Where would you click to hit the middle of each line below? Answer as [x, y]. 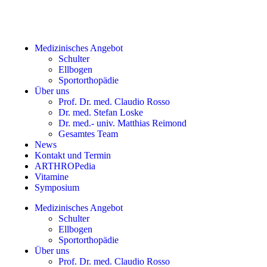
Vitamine [52, 177]
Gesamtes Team [88, 134]
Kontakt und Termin [73, 155]
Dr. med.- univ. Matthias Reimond [122, 123]
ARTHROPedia [65, 166]
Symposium [57, 187]
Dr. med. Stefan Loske [101, 112]
